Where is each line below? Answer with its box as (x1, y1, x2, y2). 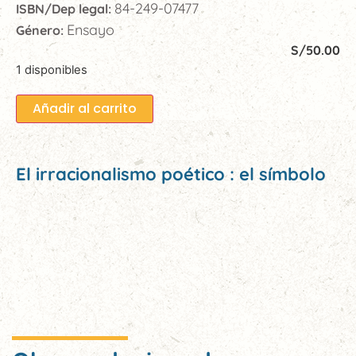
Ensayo (67, 21, 114, 40)
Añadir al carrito (33, 99, 137, 118)
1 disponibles (16, 63, 87, 78)
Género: (16, 22, 67, 39)
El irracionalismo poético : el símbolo (16, 163, 326, 186)
